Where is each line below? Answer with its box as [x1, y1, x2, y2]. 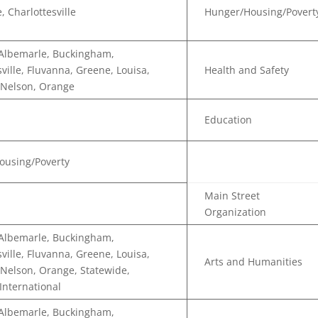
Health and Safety [204, 63, 290, 77]
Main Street [204, 189, 261, 202]
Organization [204, 205, 267, 219]
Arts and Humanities [204, 255, 303, 268]
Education [204, 113, 253, 126]
